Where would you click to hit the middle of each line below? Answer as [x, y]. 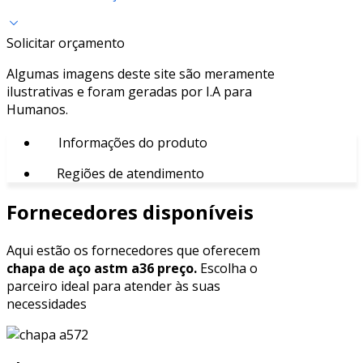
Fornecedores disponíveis [130, 211]
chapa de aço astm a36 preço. [102, 268]
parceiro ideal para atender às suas [113, 286]
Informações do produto [131, 142]
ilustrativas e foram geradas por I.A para [129, 91]
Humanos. [37, 109]
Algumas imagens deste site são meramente [141, 73]
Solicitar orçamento [66, 43]
